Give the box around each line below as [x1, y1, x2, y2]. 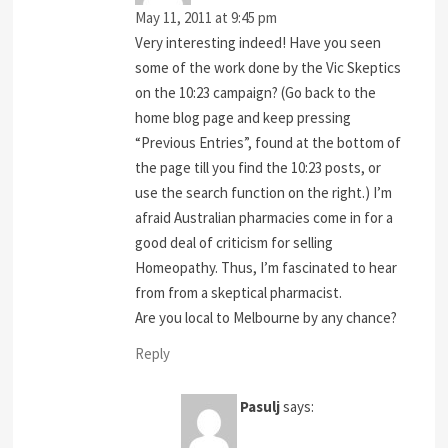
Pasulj [240, 397, 281, 417]
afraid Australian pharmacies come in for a [135, 207, 394, 227]
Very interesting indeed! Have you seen [135, 32, 382, 52]
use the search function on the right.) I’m [135, 182, 393, 202]
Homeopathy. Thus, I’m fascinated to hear [135, 257, 398, 277]
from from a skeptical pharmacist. [135, 282, 343, 302]
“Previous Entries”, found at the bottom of [135, 132, 402, 152]
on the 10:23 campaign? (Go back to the [135, 82, 377, 102]
